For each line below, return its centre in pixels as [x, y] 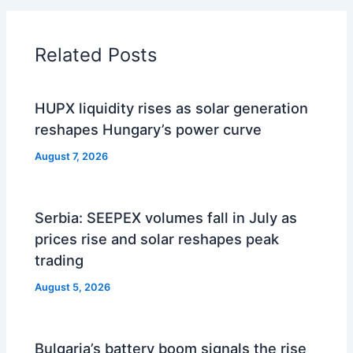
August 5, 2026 [73, 288]
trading [59, 260]
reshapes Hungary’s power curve [149, 130]
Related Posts [96, 54]
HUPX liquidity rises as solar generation [172, 108]
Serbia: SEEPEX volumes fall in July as [166, 218]
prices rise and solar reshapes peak [157, 239]
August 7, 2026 [72, 156]
